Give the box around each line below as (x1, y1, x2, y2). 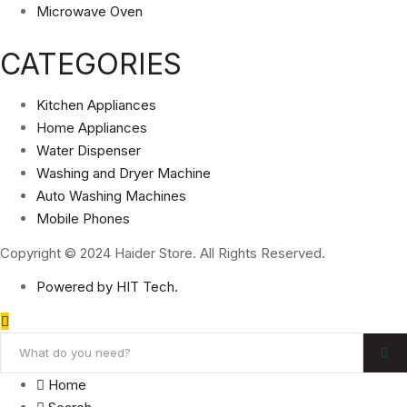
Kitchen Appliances (36, 96, 156, 114)
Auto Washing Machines (36, 187, 186, 205)
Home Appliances (36, 119, 147, 137)
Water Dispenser (36, 142, 141, 160)
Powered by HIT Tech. (36, 278, 178, 296)
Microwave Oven (36, 2, 143, 20)
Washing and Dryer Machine (36, 164, 211, 183)
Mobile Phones (36, 210, 130, 228)
